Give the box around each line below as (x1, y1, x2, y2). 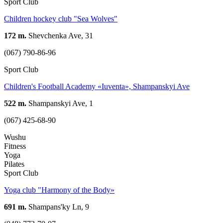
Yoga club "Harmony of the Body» (4, 185, 114, 194)
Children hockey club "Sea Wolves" (4, 14, 117, 23)
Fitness (4, 141, 26, 150)
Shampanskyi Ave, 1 (26, 99, 93, 108)
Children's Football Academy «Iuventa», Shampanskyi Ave (4, 82, 190, 91)
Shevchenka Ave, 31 (26, 31, 93, 40)
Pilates (4, 159, 24, 168)
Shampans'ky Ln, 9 (26, 202, 89, 211)
